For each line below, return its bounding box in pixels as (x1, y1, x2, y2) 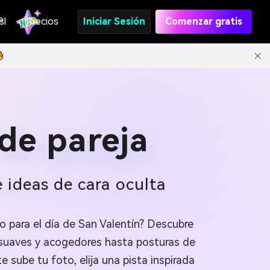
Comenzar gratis (165, 16, 242, 27)
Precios (26, 16, 58, 27)
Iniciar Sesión (83, 16, 145, 27)
